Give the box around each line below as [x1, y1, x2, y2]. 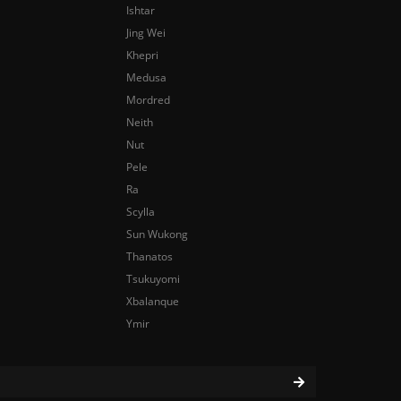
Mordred [125, 92, 170, 107]
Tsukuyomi [125, 271, 180, 286]
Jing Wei [125, 25, 166, 40]
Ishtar [125, 3, 155, 18]
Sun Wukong [125, 226, 188, 242]
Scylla [125, 204, 155, 219]
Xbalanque [125, 294, 179, 309]
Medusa [125, 70, 166, 85]
